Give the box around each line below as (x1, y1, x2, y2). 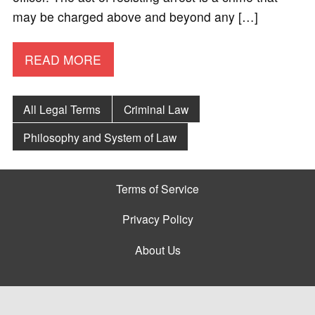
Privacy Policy (122, 211, 193, 227)
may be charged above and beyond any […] (12, 8, 258, 26)
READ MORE (25, 50, 102, 68)
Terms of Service (116, 180, 199, 196)
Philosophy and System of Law (23, 129, 177, 145)
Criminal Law (124, 101, 189, 117)
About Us (134, 241, 181, 257)
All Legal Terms (23, 101, 101, 117)
